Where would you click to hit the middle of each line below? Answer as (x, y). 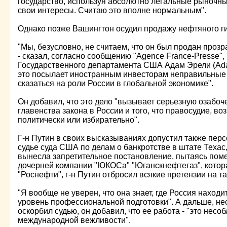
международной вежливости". (74, 220)
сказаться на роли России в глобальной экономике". (116, 83)
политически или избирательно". (79, 120)
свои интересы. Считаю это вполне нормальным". (112, 10)
